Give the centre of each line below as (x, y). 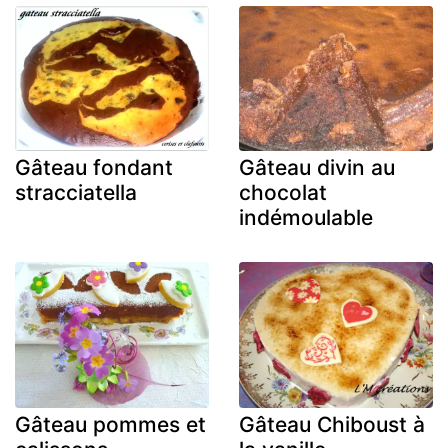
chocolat (283, 193)
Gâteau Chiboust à (332, 424)
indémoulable (306, 218)
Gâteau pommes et (110, 424)
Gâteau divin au (317, 168)
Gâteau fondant (94, 168)
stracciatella (76, 193)
